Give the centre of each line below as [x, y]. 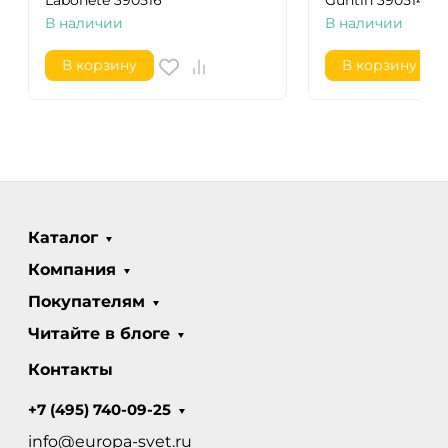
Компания [72, 270]
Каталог [63, 238]
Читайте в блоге [99, 334]
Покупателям [86, 302]
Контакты [70, 370]
